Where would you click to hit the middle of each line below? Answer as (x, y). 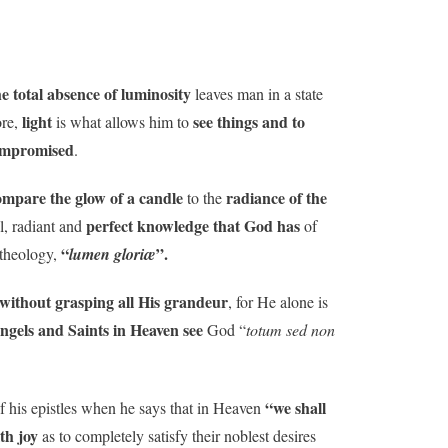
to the (202, 197)
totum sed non (290, 329)
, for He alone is (278, 301)
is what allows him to (120, 121)
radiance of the (274, 197)
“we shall (293, 407)
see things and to (247, 121)
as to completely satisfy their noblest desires (177, 435)
